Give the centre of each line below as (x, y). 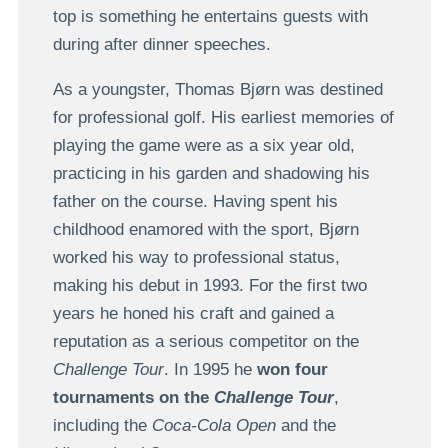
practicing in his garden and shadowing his (211, 174)
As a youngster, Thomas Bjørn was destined (217, 90)
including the (102, 426)
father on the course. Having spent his (195, 202)
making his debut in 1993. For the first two (209, 286)
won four (292, 370)
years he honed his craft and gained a (193, 314)
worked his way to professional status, (196, 258)
